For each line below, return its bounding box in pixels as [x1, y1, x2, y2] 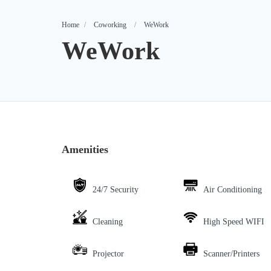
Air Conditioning [203, 185, 262, 195]
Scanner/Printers [203, 249, 260, 259]
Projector [93, 249, 124, 259]
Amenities [62, 143, 108, 156]
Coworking [94, 21, 126, 30]
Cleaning [93, 217, 123, 227]
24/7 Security [93, 185, 139, 195]
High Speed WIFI [203, 217, 264, 227]
